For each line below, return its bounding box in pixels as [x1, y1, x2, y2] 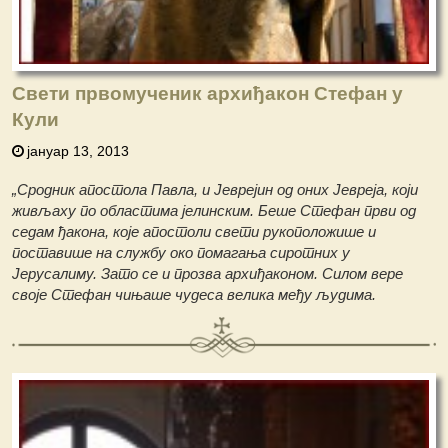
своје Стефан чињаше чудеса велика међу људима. [12, 286, 377, 304]
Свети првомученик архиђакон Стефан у [12, 83, 404, 105]
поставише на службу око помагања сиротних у [12, 244, 351, 262]
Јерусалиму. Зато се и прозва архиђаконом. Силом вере [12, 265, 404, 283]
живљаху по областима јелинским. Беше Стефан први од [12, 202, 417, 220]
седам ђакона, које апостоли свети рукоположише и [12, 223, 377, 241]
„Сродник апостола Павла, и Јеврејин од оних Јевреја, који [12, 181, 419, 199]
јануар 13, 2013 [27, 143, 130, 160]
